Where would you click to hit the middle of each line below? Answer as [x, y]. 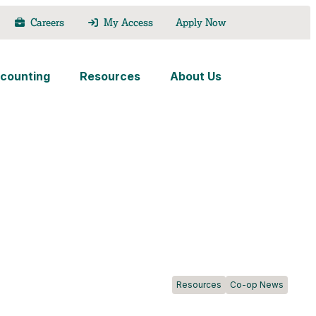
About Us [195, 76]
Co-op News [257, 285]
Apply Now [200, 23]
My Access [128, 23]
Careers [48, 23]
